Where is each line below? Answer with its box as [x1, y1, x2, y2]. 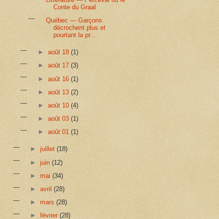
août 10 [47, 101, 71, 109]
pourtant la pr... [53, 31, 96, 39]
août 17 [47, 62, 71, 69]
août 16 [47, 75, 71, 83]
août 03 [47, 115, 71, 123]
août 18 [47, 48, 71, 56]
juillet [40, 145, 57, 153]
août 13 [47, 88, 71, 96]
